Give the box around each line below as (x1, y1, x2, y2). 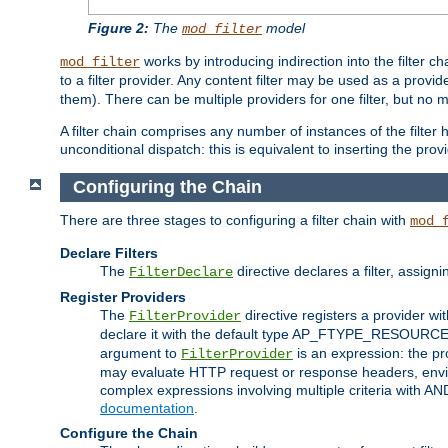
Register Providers (60, 288, 186, 305)
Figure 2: (88, 20, 149, 37)
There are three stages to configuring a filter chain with (60, 211, 410, 228)
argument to (100, 344, 181, 361)
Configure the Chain (60, 424, 198, 441)
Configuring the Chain (72, 177, 267, 198)
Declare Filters (60, 244, 158, 261)
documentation (100, 399, 194, 416)
